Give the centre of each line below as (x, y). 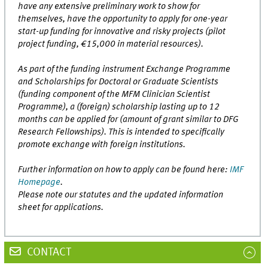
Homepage (39, 183)
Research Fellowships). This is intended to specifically (121, 133)
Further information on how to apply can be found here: (124, 170)
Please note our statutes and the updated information (121, 195)
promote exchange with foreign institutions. (102, 145)
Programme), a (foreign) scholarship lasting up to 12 (119, 107)
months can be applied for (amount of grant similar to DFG (129, 120)
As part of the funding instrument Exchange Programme (124, 70)
